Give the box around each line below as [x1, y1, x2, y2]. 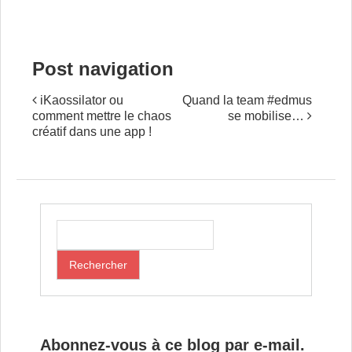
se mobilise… [228, 109, 307, 123]
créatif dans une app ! [32, 125, 152, 138]
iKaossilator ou [37, 93, 123, 107]
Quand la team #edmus [182, 93, 312, 107]
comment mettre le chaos [32, 109, 171, 123]
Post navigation [32, 58, 174, 79]
